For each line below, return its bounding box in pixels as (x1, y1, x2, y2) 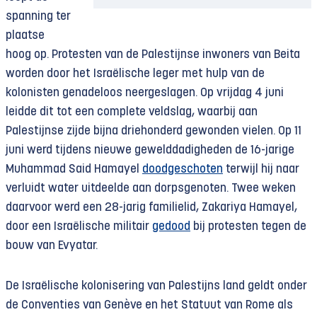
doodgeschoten (142, 163, 223, 175)
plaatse (6, 30, 45, 42)
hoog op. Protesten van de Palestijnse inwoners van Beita (6, 49, 300, 61)
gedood (152, 221, 190, 233)
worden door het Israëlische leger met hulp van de (6, 68, 265, 80)
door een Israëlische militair (6, 221, 152, 233)
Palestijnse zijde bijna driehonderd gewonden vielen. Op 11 (6, 125, 301, 137)
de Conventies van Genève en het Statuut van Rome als (6, 299, 293, 311)
